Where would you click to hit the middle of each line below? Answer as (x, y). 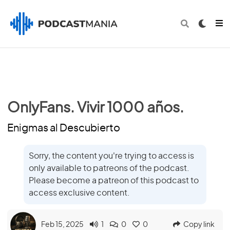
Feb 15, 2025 (62, 225)
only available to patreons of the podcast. (109, 168)
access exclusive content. (79, 193)
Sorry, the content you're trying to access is (111, 156)
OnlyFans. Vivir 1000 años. (95, 108)
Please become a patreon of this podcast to (114, 181)
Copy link (199, 225)
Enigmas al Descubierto (64, 128)
